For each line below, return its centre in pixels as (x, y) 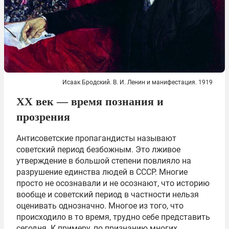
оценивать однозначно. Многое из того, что (100, 205)
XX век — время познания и (90, 101)
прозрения (43, 117)
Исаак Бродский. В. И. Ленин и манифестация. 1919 (138, 82)
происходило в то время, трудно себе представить (113, 217)
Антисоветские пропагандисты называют (96, 138)
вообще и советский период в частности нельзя (108, 194)
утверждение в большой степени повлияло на (104, 161)
